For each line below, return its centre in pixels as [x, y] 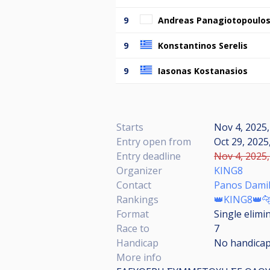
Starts [130, 127]
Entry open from [154, 141]
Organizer [139, 170]
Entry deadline [149, 156]
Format [133, 214]
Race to [133, 228]
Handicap [137, 243]
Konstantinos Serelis [203, 45]
